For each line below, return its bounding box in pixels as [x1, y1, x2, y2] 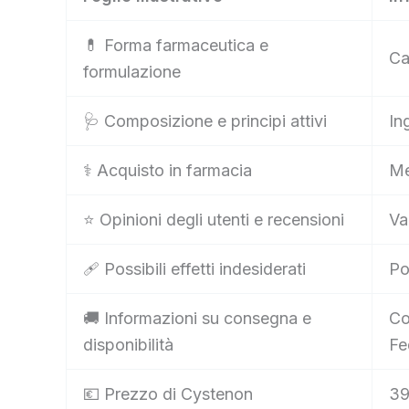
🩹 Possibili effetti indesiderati [83, 258, 306, 278]
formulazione [83, 61, 181, 81]
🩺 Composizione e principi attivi [83, 110, 327, 131]
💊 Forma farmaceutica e [83, 35, 268, 55]
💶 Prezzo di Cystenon [83, 383, 253, 404]
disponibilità [83, 334, 173, 354]
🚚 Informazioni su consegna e [83, 308, 311, 328]
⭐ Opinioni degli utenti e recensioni [83, 209, 344, 229]
